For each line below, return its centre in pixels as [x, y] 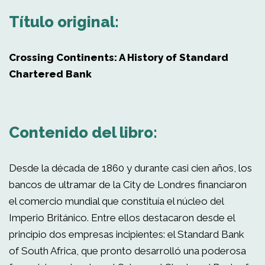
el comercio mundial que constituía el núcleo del [116, 201]
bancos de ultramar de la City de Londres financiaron [128, 185]
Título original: [64, 22]
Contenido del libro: [83, 132]
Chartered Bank [50, 74]
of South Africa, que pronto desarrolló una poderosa [127, 251]
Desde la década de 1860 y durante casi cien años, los [130, 168]
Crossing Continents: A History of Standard [119, 57]
